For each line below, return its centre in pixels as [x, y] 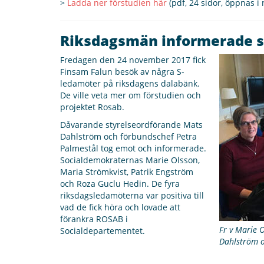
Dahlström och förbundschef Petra [128, 136]
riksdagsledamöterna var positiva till [132, 195]
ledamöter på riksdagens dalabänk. [130, 83]
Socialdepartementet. [103, 231]
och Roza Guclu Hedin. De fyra [120, 184]
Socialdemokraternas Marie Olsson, [130, 160]
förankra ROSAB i [94, 219]
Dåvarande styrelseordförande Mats [131, 125]
